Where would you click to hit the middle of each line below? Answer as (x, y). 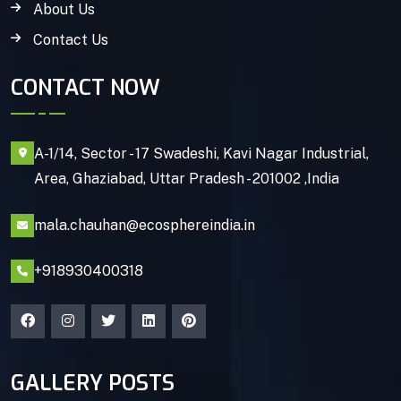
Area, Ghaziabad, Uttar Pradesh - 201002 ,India (187, 179)
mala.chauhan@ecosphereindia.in (145, 226)
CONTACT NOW (85, 88)
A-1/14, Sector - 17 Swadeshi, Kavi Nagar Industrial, (201, 154)
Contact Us (71, 39)
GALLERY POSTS (93, 383)
